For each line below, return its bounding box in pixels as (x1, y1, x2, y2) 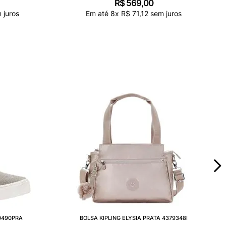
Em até (86, 9, 110, 18)
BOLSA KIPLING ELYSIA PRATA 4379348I (80, 214, 188, 221)
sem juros (148, 9, 182, 18)
